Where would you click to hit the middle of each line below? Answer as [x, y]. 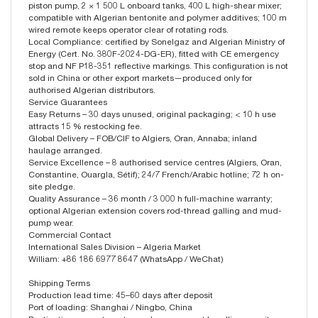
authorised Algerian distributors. [92, 91]
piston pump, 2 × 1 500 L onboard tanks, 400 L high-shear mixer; [155, 6]
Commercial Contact [70, 235]
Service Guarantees [68, 103]
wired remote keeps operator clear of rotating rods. [128, 30]
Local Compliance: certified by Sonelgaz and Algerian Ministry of [157, 42]
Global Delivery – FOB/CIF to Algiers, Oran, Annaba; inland [143, 139]
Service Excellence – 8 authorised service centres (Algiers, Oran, [155, 163]
